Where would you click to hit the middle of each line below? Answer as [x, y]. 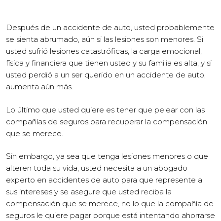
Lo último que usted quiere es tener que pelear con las [105, 110]
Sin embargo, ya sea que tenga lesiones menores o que [107, 156]
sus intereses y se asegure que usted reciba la [89, 192]
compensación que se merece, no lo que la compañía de [110, 203]
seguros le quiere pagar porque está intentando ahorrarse [110, 215]
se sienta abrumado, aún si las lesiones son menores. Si [105, 39]
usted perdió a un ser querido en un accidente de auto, [106, 75]
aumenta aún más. [39, 87]
